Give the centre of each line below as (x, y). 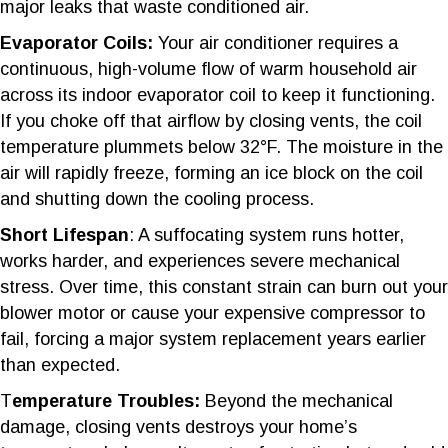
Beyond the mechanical (299, 400)
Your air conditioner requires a (275, 42)
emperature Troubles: (108, 400)
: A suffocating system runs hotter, (266, 234)
